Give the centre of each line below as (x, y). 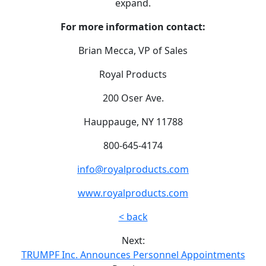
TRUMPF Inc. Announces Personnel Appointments (133, 254)
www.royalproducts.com (133, 193)
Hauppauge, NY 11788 (133, 121)
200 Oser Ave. (133, 98)
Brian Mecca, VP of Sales (133, 50)
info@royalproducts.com (133, 169)
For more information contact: (133, 26)
